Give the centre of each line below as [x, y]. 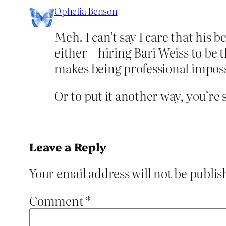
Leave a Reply [68, 146]
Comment [58, 200]
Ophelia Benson [86, 11]
